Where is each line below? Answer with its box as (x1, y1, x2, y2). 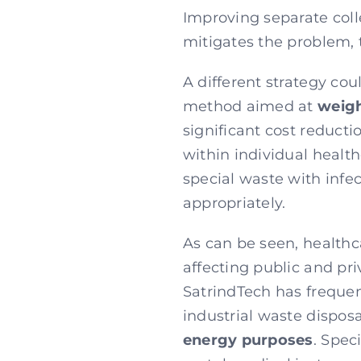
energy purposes (182, 331, 313, 349)
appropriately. (182, 194, 286, 212)
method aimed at (182, 98, 318, 115)
